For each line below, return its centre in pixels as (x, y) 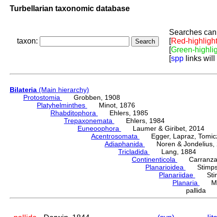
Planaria (186, 183)
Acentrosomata (115, 136)
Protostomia (43, 98)
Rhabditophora (74, 113)
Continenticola (155, 160)
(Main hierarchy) (63, 90)
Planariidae (177, 175)
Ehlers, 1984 (139, 121)
